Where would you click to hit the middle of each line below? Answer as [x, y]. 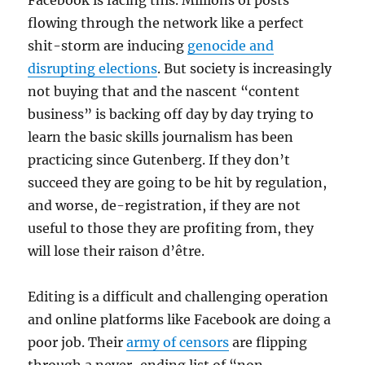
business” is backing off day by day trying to [171, 114]
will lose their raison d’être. [117, 251]
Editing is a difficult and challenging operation [178, 297]
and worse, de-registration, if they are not [165, 205]
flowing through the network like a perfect [166, 23]
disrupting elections [93, 68]
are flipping [268, 342]
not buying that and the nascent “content [164, 91]
